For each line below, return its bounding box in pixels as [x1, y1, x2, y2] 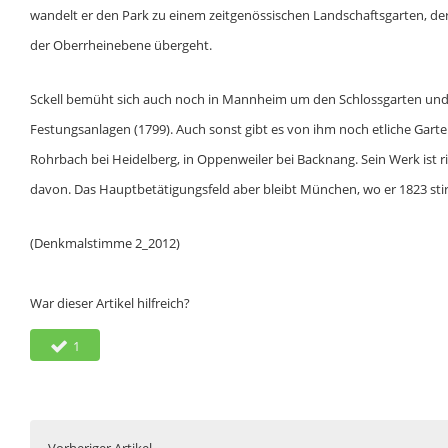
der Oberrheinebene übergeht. [30, 36, 212, 55]
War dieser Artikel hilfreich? [30, 294, 190, 313]
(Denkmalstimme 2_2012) [30, 234, 180, 253]
